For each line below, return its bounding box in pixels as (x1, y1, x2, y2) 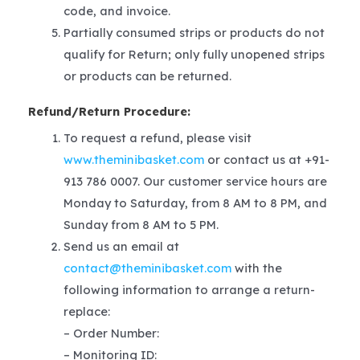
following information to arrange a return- (63, 282, 315, 298)
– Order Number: (63, 325, 159, 342)
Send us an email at (63, 239, 179, 255)
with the (231, 260, 282, 276)
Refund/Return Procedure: (28, 103, 190, 119)
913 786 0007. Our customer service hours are (63, 174, 327, 190)
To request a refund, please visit (63, 130, 252, 146)
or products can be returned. (63, 67, 231, 84)
